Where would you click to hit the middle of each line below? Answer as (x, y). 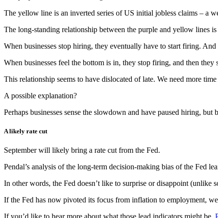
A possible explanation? (40, 96)
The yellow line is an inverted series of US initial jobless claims (102, 13)
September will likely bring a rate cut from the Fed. (82, 150)
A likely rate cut (26, 131)
